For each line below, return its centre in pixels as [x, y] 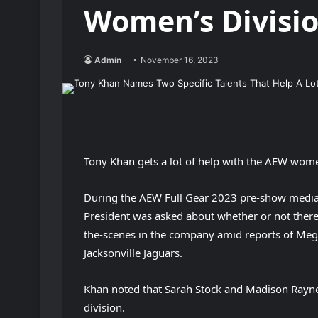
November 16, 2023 [180, 60]
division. [104, 307]
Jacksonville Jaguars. [133, 253]
